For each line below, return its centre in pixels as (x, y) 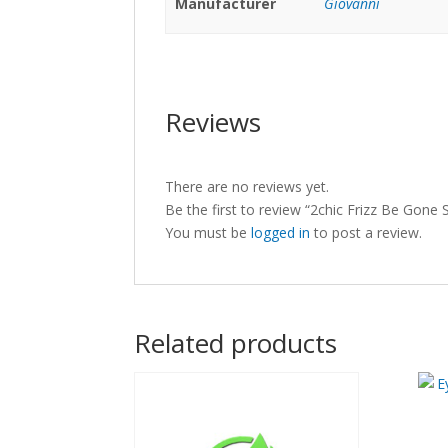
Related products (236, 342)
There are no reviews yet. (247, 186)
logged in (281, 232)
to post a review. (366, 232)
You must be (208, 232)
